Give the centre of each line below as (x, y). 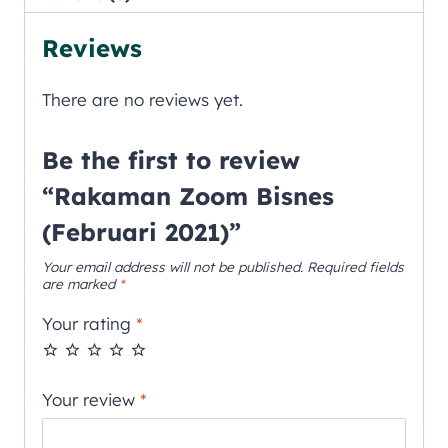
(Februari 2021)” (141, 232)
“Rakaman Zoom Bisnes (188, 196)
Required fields (355, 267)
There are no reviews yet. (142, 100)
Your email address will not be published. (172, 267)
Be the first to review (171, 160)
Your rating (89, 323)
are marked (80, 284)
